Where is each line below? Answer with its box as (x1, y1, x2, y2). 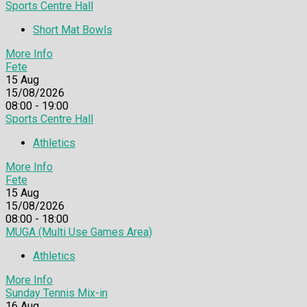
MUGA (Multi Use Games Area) (5, 225, 152, 239)
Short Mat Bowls (33, 23, 112, 37)
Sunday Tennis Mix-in (5, 286, 108, 300)
